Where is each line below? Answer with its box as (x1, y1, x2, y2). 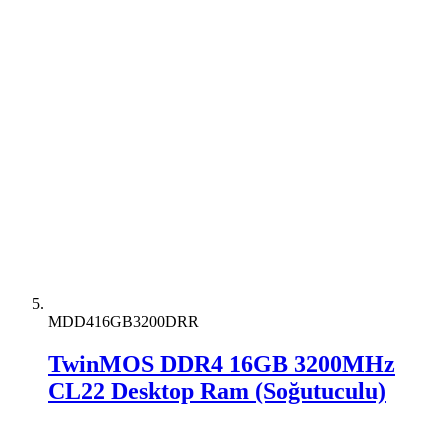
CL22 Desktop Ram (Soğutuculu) (48, 378, 386, 405)
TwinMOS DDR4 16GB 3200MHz (48, 351, 395, 378)
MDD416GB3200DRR (48, 313, 199, 331)
